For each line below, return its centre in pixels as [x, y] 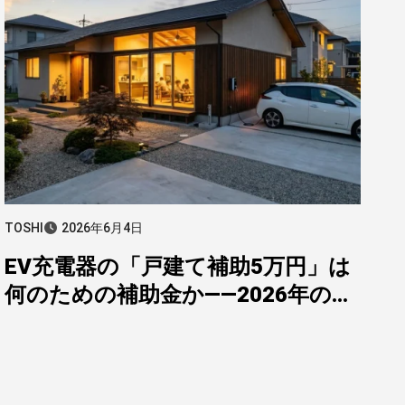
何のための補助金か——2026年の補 [179, 295]
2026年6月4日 [102, 228]
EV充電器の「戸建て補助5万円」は [178, 267]
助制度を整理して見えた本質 [148, 323]
